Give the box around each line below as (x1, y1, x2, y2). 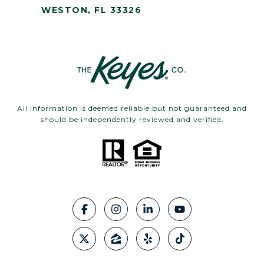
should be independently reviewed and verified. (40, 115, 224, 124)
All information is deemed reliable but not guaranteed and (17, 104, 247, 113)
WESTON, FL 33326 (41, 5, 141, 16)
